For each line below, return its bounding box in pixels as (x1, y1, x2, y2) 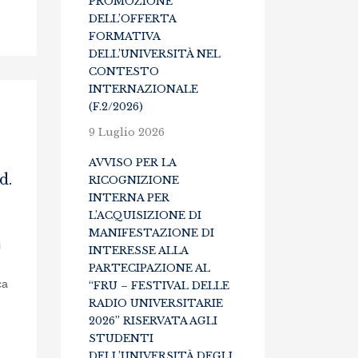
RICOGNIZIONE (89, 173, 179, 187)
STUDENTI (89, 332, 153, 345)
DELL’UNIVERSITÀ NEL (89, 47, 221, 61)
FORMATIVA (89, 30, 160, 43)
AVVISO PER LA (89, 156, 176, 169)
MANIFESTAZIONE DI (89, 226, 214, 240)
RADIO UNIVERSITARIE (89, 296, 223, 310)
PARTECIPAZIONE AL (89, 261, 210, 275)
